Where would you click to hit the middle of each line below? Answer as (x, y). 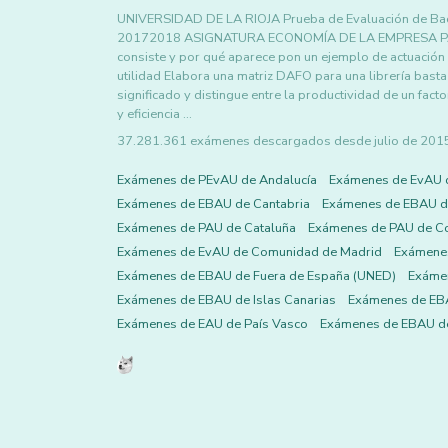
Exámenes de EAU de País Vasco (212, 324)
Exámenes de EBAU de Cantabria (213, 204)
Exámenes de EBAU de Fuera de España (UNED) (256, 276)
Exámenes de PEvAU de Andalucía (217, 180)
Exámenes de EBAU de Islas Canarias (226, 300)
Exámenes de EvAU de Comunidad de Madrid (249, 252)
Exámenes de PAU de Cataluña (206, 228)
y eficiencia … (154, 114)
